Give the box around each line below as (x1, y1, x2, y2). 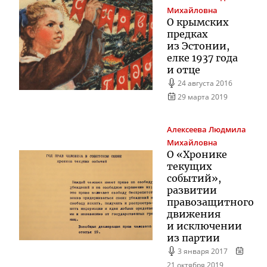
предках (167, 27, 208, 40)
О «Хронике (167, 148, 227, 161)
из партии (167, 232, 220, 244)
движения (167, 208, 221, 221)
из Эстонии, (167, 39, 229, 52)
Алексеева (167, 125, 207, 135)
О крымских (167, 15, 229, 28)
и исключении (167, 220, 242, 232)
